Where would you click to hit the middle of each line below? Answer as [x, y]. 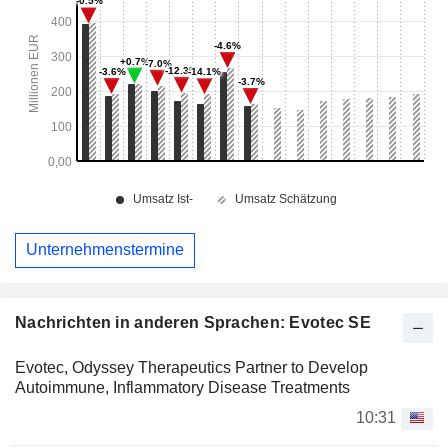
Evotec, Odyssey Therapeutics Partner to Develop [191, 367]
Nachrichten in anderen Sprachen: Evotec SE [193, 322]
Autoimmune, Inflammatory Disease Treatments [182, 387]
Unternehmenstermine [105, 250]
